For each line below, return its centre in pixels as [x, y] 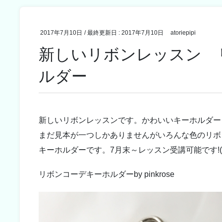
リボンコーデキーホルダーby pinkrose [107, 174]
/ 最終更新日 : [103, 32]
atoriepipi [183, 32]
